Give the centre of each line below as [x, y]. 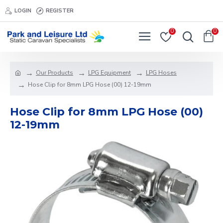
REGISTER [60, 10]
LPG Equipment [110, 73]
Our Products [55, 73]
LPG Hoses [161, 73]
